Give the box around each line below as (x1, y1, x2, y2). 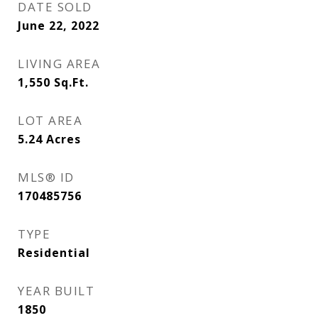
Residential (18, 245, 90, 261)
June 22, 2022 (18, 18, 99, 33)
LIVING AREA (18, 55, 101, 72)
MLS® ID (18, 169, 75, 185)
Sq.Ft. (54, 75, 89, 90)
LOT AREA (18, 112, 82, 128)
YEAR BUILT (18, 283, 94, 299)
